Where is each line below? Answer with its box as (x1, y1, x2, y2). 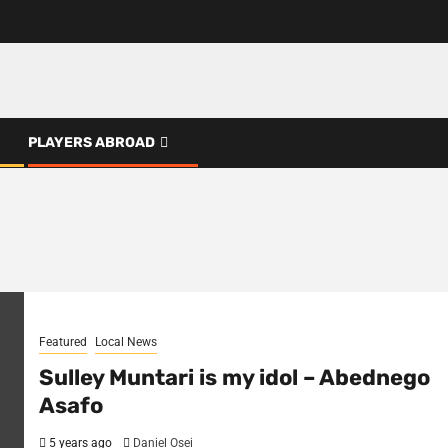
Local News (95, 335, 157, 350)
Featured (39, 335, 87, 350)
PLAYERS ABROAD (28, 133, 155, 151)
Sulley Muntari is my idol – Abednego (39, 364, 430, 392)
